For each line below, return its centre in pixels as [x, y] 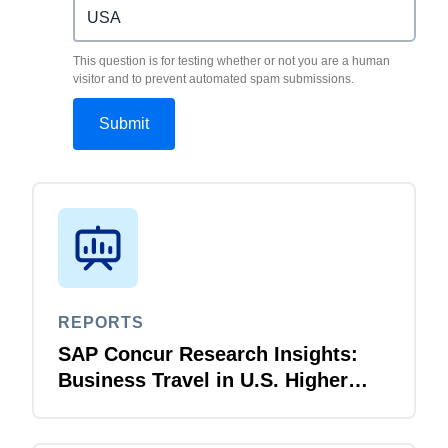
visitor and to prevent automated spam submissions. [213, 78]
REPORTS [101, 322]
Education [106, 405]
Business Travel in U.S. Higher [203, 379]
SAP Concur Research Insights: [208, 353]
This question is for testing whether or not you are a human [231, 60]
